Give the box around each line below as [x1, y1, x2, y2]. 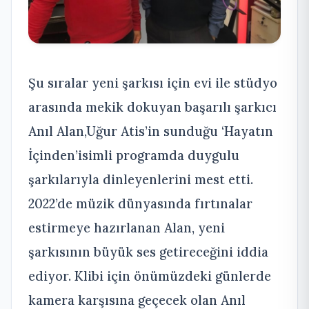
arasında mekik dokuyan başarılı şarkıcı [28, 99, 277, 116]
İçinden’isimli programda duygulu [28, 147, 239, 164]
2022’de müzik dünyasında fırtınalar [28, 195, 252, 212]
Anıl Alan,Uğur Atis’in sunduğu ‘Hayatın [28, 123, 273, 140]
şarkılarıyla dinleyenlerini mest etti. [28, 171, 253, 188]
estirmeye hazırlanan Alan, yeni [28, 219, 225, 237]
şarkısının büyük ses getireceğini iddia [28, 243, 268, 261]
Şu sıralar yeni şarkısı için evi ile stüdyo [28, 74, 277, 92]
